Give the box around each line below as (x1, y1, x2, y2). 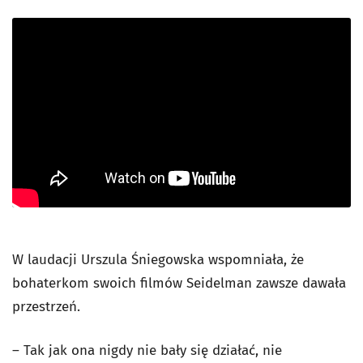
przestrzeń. (12, 297, 80, 315)
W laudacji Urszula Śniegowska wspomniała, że (12, 250, 304, 268)
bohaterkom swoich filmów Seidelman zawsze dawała (12, 274, 346, 292)
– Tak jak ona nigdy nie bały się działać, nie (12, 341, 282, 359)
